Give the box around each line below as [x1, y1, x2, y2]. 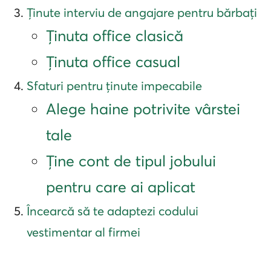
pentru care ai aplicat [46, 178, 195, 197]
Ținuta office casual [46, 53, 180, 71]
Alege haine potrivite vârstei [46, 100, 240, 119]
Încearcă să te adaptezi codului [27, 203, 198, 219]
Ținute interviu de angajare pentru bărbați [27, 5, 257, 21]
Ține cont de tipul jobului [46, 152, 216, 171]
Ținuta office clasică [46, 27, 183, 45]
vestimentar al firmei [27, 224, 140, 240]
